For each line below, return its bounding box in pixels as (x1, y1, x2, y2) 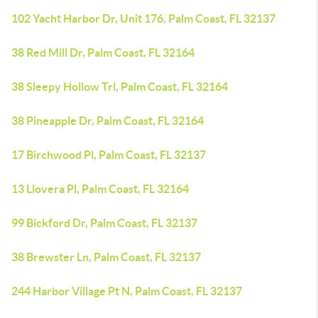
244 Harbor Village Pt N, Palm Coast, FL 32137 (11, 285, 242, 297)
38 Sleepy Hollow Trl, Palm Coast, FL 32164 (11, 80, 228, 93)
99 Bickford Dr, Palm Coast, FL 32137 (11, 216, 197, 229)
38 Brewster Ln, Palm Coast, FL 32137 (11, 251, 201, 263)
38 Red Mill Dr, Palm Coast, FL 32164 (11, 46, 194, 59)
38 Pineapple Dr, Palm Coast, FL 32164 (11, 114, 204, 127)
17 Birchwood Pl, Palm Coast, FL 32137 (11, 148, 206, 161)
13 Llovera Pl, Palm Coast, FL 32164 (11, 182, 189, 195)
